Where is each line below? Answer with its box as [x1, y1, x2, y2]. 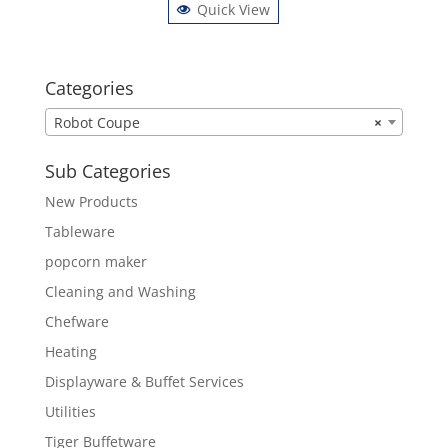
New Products [44, 191, 138, 211]
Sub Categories [44, 158, 171, 183]
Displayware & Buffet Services [44, 371, 244, 391]
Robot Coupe [53, 112, 140, 132]
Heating [44, 341, 97, 361]
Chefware [44, 311, 109, 331]
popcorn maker [44, 251, 147, 271]
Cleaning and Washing [44, 281, 196, 301]
